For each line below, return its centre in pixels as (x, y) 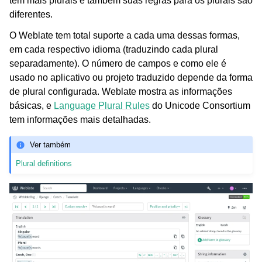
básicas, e (32, 106)
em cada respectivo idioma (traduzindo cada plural (114, 50)
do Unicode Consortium (200, 106)
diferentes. (31, 15)
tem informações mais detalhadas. (80, 120)
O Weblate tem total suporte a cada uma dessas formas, (125, 36)
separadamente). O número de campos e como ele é (118, 64)
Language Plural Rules (102, 106)
